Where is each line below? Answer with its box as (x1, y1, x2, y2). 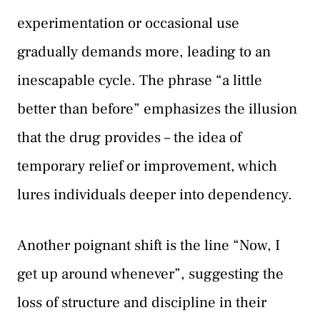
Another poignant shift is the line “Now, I (17, 236, 280, 256)
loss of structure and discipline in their (17, 293, 266, 313)
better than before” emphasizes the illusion (17, 99, 297, 119)
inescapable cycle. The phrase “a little (17, 70, 262, 90)
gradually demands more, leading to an (17, 41, 271, 61)
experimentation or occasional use (17, 13, 239, 33)
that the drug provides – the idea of (17, 127, 241, 147)
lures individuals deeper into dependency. (17, 184, 292, 204)
